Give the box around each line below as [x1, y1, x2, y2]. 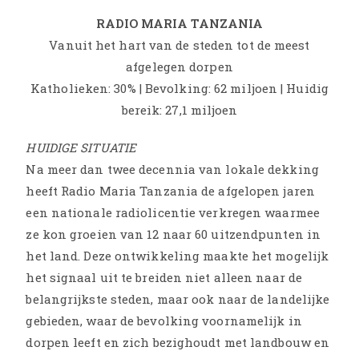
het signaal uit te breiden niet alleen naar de [26, 268, 303, 285]
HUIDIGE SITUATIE [26, 139, 137, 155]
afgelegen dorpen [126, 58, 233, 75]
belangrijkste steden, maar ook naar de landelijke [26, 290, 330, 307]
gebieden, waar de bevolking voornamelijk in [26, 312, 302, 329]
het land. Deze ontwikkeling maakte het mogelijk [26, 247, 329, 264]
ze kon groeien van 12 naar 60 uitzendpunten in [26, 225, 321, 242]
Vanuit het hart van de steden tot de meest [49, 36, 310, 53]
